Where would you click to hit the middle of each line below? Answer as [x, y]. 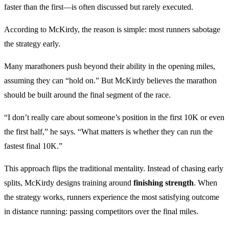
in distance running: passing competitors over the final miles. [101, 211]
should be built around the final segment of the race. [87, 95]
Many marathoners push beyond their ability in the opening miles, [110, 66]
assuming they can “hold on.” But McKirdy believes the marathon [110, 80]
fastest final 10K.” [33, 146]
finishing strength [164, 182]
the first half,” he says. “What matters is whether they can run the [108, 131]
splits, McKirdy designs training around [69, 182]
